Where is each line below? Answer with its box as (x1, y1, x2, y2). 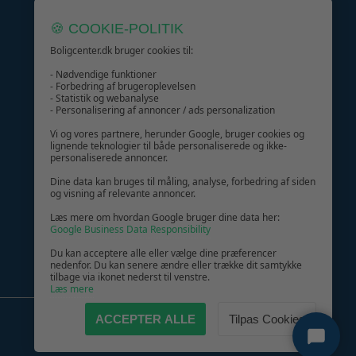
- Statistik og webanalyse (50, 91, 159, 105)
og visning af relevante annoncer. (50, 187, 195, 200)
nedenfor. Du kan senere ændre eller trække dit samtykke (50, 258, 302, 272)
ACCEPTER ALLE (95, 312, 195, 326)
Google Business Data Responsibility (50, 222, 211, 236)
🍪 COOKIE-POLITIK (50, 21, 184, 37)
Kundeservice (72, 31, 138, 46)
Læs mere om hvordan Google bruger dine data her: (50, 211, 280, 224)
